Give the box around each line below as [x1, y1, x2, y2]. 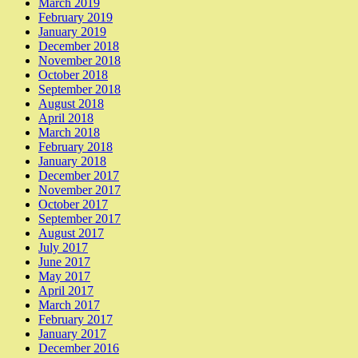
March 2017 [38, 297, 100, 312]
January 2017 [38, 326, 106, 340]
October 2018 [38, 67, 108, 82]
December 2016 [38, 340, 119, 355]
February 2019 [38, 10, 113, 24]
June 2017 [38, 254, 90, 268]
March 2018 [38, 125, 100, 139]
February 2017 [38, 312, 113, 326]
